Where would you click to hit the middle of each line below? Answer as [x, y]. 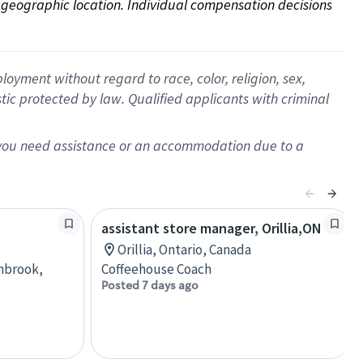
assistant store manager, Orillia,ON [211, 228]
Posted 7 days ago [150, 285]
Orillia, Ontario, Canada [184, 250]
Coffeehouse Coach [156, 269]
